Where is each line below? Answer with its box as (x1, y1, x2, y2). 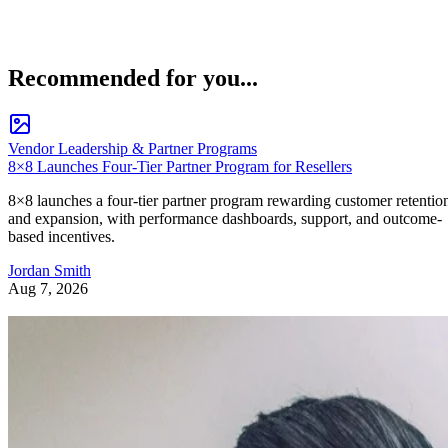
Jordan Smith (8, 262, 91, 280)
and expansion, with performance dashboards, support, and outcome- (8, 210, 442, 228)
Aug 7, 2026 (8, 280, 88, 298)
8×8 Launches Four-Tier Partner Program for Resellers (8, 158, 352, 176)
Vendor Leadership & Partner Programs (8, 140, 257, 158)
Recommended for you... (8, 65, 258, 92)
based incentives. (8, 228, 115, 246)
